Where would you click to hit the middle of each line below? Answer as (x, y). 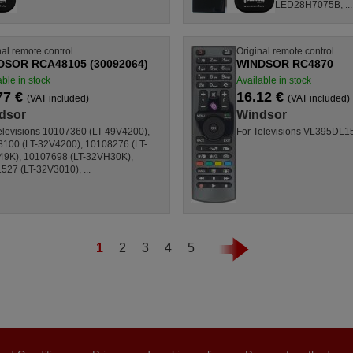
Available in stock (274, 80)
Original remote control (285, 51)
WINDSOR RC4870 (285, 63)
